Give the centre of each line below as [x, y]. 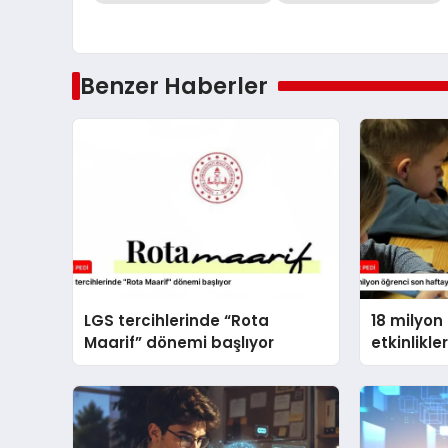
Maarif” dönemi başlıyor [179, 342]
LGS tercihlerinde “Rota [177, 320]
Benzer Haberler [173, 85]
